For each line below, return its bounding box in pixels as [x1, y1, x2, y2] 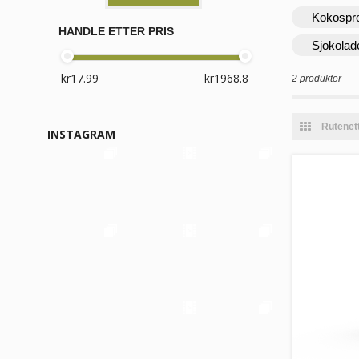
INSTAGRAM [47, 127, 115, 143]
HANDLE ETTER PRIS [58, 24, 174, 38]
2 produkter [292, 72, 341, 84]
